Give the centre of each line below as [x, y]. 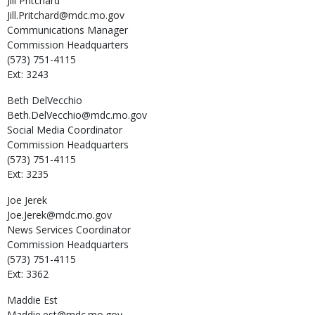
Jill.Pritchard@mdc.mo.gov [66, 15]
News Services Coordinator [69, 229]
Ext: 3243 [28, 74]
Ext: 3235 [28, 174]
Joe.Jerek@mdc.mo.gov [59, 214]
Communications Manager [67, 30]
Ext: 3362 [28, 274]
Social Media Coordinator [65, 129]
